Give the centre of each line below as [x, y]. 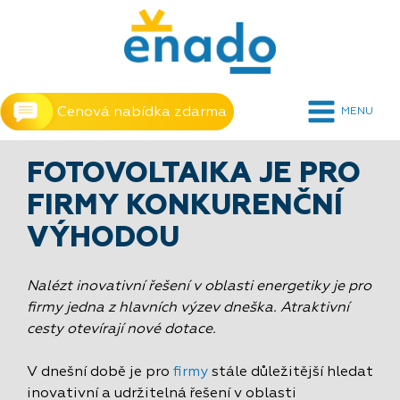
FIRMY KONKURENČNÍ [185, 206]
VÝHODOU [103, 238]
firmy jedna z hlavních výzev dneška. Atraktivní [188, 308]
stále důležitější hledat [291, 372]
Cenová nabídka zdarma [142, 112]
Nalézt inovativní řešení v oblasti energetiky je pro [199, 287]
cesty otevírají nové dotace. [121, 329]
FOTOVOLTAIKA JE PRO [194, 174]
